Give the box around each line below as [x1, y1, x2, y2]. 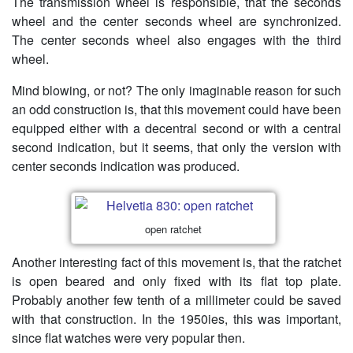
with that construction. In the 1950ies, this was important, [12, 310, 341, 329]
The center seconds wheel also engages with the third [12, 30, 341, 49]
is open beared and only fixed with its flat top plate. [12, 272, 341, 291]
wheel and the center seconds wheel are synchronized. [12, 11, 341, 30]
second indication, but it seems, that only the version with [12, 137, 341, 156]
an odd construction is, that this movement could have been [12, 99, 341, 118]
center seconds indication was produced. [12, 156, 240, 175]
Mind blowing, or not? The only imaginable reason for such [12, 80, 341, 99]
